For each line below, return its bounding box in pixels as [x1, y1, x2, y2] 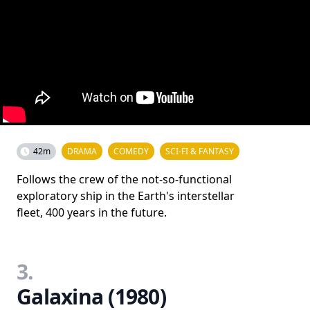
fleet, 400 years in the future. [17, 204, 167, 220]
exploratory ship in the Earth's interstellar [17, 188, 235, 203]
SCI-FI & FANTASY [165, 145, 234, 157]
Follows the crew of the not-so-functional [17, 171, 232, 187]
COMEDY [113, 145, 149, 157]
